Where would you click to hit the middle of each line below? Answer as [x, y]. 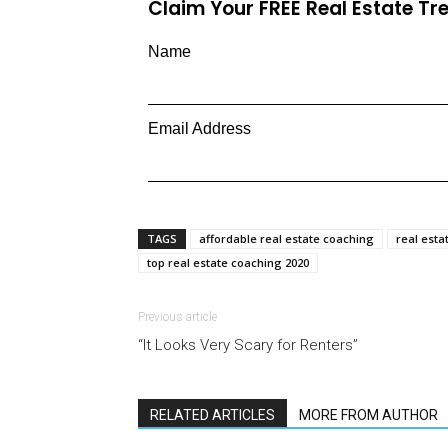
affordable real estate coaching [286, 238]
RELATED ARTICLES [212, 415]
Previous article [177, 317]
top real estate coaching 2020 [228, 262]
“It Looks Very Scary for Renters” [248, 345]
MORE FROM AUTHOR [368, 415]
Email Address [199, 128]
